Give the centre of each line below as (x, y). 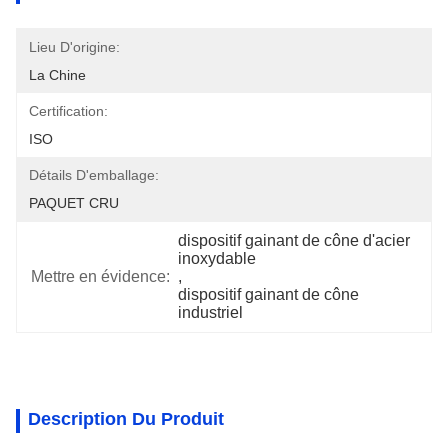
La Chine (57, 75)
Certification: (68, 111)
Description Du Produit (126, 419)
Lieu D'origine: (74, 47)
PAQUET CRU (74, 203)
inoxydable (217, 258)
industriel (211, 312)
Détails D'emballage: (94, 175)
